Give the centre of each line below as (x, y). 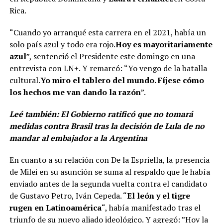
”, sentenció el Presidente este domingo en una (111, 56)
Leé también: (35, 114)
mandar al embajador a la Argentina (78, 138)
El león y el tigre (158, 196)
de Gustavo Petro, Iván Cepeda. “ (68, 196)
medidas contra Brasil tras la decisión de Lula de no (107, 126)
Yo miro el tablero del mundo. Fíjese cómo (122, 80)
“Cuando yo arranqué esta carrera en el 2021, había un (108, 33)
